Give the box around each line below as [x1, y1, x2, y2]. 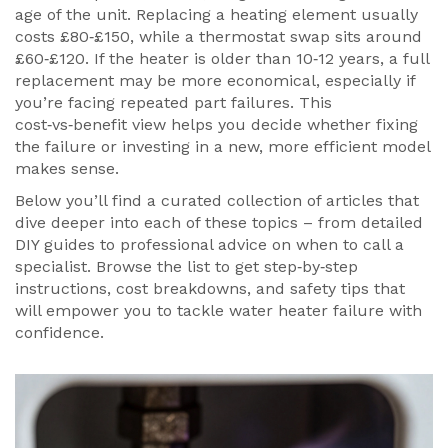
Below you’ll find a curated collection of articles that [15, 191, 419, 210]
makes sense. [15, 159, 119, 178]
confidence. [15, 323, 104, 342]
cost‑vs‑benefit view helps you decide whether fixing [15, 115, 418, 134]
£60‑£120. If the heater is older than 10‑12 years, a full [15, 49, 429, 68]
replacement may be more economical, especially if [15, 71, 415, 90]
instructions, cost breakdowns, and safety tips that [15, 279, 405, 298]
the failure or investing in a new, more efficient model [15, 137, 430, 156]
